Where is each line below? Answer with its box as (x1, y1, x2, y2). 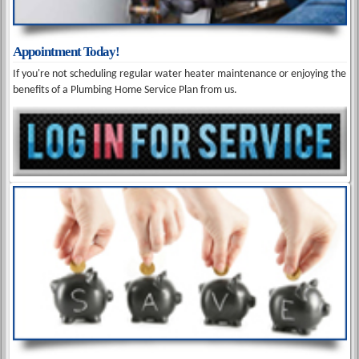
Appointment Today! (13, 44, 120, 60)
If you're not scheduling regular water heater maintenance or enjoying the (13, 68, 347, 81)
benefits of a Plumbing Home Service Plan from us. (13, 84, 238, 97)
